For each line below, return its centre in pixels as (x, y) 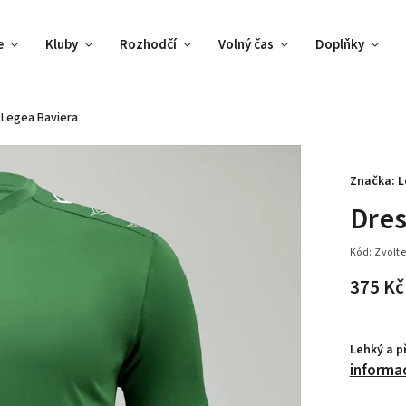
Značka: (373, 181)
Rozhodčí (148, 45)
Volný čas (246, 45)
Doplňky (340, 45)
